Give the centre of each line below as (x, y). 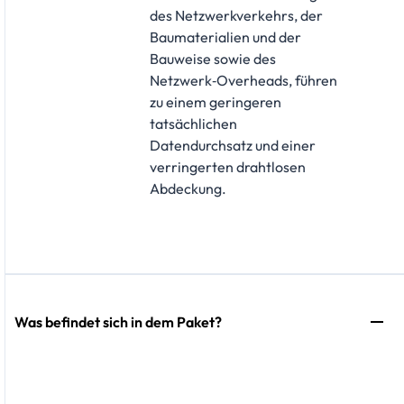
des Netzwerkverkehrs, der (236, 16)
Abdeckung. (188, 189)
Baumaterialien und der (225, 37)
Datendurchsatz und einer (233, 146)
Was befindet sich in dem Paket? (118, 322)
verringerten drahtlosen (228, 167)
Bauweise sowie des (213, 59)
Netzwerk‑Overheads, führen (243, 81)
